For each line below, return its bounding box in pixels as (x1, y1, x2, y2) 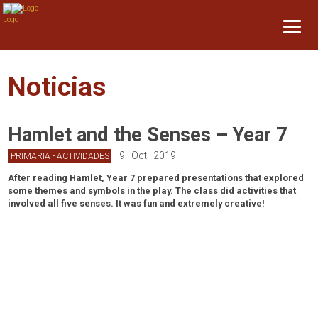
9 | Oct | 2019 (119, 149, 176, 161)
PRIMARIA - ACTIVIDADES (10, 150, 109, 161)
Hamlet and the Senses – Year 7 (8, 122, 288, 146)
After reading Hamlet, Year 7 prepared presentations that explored (8, 172, 305, 183)
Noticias (8, 71, 106, 103)
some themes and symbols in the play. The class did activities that (8, 185, 297, 196)
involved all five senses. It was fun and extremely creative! (8, 197, 265, 209)
